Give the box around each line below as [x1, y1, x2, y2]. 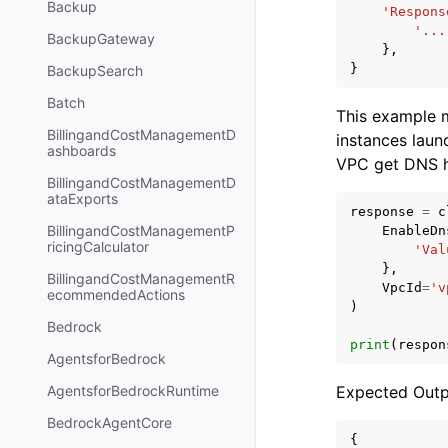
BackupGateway [47, 30, 155, 48]
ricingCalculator [47, 238, 149, 256]
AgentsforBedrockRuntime [47, 382, 219, 400]
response [350, 204, 414, 219]
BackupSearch [47, 62, 143, 80]
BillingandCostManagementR [47, 270, 235, 288]
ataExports [47, 190, 118, 208]
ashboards [47, 142, 116, 160]
